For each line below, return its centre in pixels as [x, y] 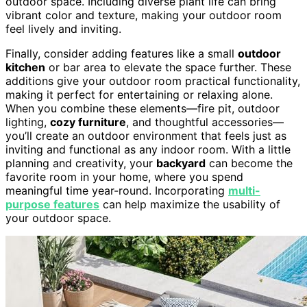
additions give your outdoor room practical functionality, [153, 81]
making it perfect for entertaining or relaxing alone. [139, 94]
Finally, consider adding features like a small [122, 53]
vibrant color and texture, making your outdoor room [144, 15]
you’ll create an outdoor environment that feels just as [146, 135]
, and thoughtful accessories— [205, 122]
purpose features [52, 204]
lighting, [28, 122]
